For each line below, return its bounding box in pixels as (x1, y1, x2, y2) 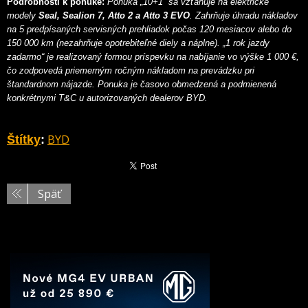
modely (7, 10, 38, 21)
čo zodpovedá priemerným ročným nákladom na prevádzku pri (7, 65, 254, 76)
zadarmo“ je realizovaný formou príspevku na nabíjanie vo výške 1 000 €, (7, 52, 299, 63)
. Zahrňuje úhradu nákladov (190, 10, 298, 21)
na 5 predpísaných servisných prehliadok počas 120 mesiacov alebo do (7, 24, 291, 35)
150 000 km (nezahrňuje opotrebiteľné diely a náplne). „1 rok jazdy (7, 38, 269, 49)
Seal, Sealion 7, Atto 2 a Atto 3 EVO (38, 10, 190, 21)
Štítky (7, 132, 41, 146)
